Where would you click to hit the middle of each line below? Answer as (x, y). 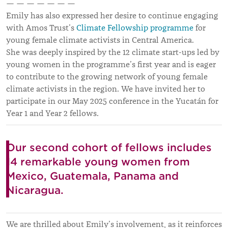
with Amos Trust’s (41, 28)
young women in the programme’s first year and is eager (111, 64)
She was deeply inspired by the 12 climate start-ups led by (113, 52)
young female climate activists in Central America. (100, 40)
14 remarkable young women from (98, 162)
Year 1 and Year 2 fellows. (52, 113)
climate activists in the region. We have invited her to (106, 89)
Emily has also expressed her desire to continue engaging (112, 16)
